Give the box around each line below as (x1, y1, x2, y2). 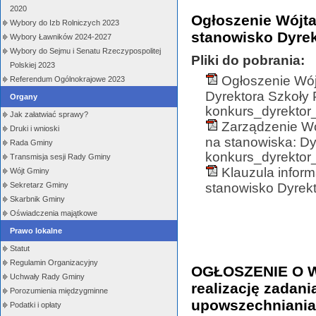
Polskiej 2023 (10, 61, 55, 69)
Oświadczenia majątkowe (10, 209, 97, 217)
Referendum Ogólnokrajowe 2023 (10, 75, 125, 83)
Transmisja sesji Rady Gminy (10, 152, 111, 161)
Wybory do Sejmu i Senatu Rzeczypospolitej (10, 47, 161, 55)
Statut (10, 244, 30, 253)
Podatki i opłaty (10, 300, 61, 309)
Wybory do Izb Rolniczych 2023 (10, 18, 119, 27)
